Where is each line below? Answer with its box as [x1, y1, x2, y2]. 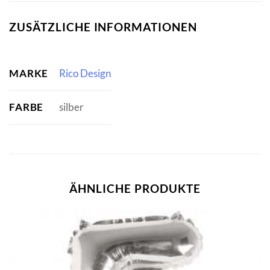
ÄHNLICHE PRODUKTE [69, 181, 201, 195]
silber [58, 101, 84, 114]
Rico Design [58, 67, 111, 80]
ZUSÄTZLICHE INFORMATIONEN [9, 20, 197, 34]
